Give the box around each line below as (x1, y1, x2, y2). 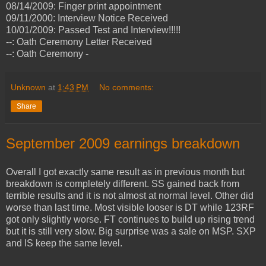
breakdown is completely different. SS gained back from (6, 178, 239, 189)
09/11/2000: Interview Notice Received (6, 12, 168, 23)
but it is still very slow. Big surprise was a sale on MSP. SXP (6, 226, 256, 236)
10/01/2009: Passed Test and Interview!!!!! (6, 24, 180, 35)
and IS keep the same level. (6, 237, 122, 248)
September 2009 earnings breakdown (6, 135, 240, 151)
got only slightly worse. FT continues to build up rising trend (6, 214, 255, 224)
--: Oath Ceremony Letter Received (6, 36, 152, 47)
